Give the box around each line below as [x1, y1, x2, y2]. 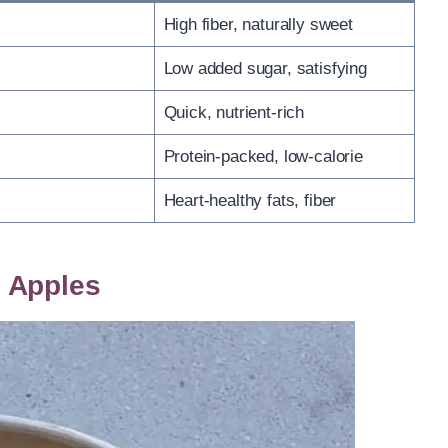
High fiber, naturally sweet [163, 14, 353, 34]
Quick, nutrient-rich [163, 102, 305, 122]
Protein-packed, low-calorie [163, 146, 363, 166]
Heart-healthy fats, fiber [163, 190, 337, 210]
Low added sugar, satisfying [163, 58, 367, 78]
